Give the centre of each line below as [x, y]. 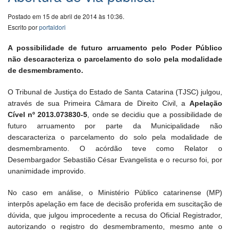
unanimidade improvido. [47, 171]
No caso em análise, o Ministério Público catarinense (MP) [115, 193]
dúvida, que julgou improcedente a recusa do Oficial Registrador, [115, 215]
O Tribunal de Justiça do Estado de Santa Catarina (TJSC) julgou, [115, 92]
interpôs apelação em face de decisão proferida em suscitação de [115, 204]
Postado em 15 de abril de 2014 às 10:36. [66, 16]
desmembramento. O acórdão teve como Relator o [115, 149]
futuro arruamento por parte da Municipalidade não [115, 126]
